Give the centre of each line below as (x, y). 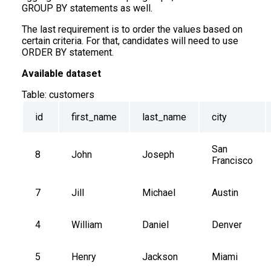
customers (72, 95)
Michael (159, 193)
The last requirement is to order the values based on (132, 30)
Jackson (160, 257)
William (87, 225)
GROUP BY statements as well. (87, 8)
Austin (225, 193)
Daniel (155, 225)
